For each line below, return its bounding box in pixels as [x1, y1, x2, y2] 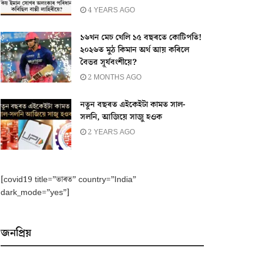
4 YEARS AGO [86, 5, 135, 15]
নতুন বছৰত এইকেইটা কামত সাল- [80, 98, 185, 111]
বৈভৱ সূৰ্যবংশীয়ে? [80, 56, 137, 68]
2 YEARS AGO [86, 127, 135, 137]
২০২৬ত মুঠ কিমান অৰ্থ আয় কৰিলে [80, 44, 189, 56]
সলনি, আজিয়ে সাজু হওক [80, 111, 162, 123]
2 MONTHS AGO [86, 72, 141, 82]
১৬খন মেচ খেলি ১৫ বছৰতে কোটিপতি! [80, 31, 202, 44]
